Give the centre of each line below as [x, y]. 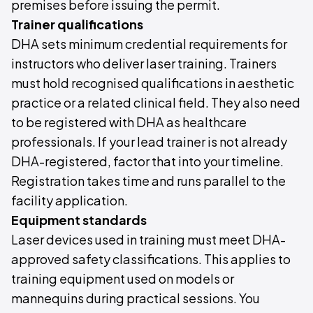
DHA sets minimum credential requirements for [149, 44]
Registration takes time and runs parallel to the [148, 181]
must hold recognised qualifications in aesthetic [153, 83]
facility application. [70, 201]
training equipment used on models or [123, 279]
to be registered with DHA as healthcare [129, 122]
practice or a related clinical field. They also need [156, 103]
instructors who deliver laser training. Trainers [144, 64]
